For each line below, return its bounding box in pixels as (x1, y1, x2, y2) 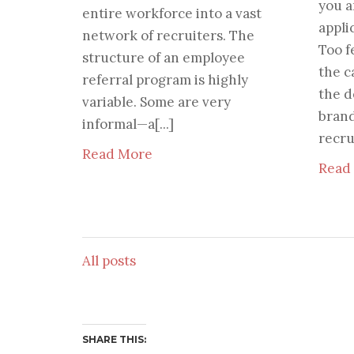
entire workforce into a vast (81, 5, 262, 23)
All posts (81, 252, 136, 270)
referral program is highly (81, 71, 248, 89)
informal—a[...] (81, 115, 174, 134)
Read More (81, 145, 153, 164)
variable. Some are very (81, 93, 231, 111)
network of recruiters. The (81, 27, 254, 45)
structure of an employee (81, 49, 245, 67)
